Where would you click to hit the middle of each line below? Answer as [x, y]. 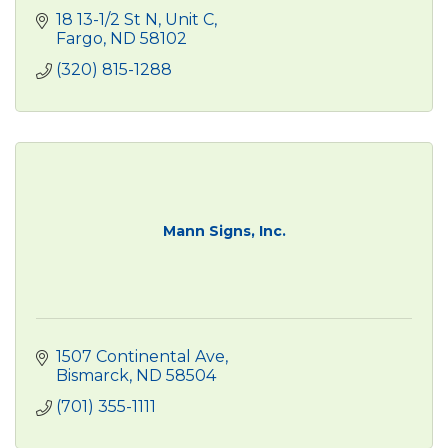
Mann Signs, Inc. [224, 230]
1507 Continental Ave [140, 356]
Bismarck [92, 375]
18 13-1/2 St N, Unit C [135, 19]
